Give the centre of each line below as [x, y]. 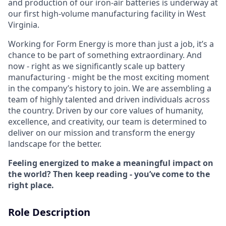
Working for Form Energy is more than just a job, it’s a [111, 44]
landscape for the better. [55, 144]
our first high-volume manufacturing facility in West [107, 14]
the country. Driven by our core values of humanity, [106, 110]
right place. [31, 185]
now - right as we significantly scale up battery [96, 66]
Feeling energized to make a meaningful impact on [111, 163]
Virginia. [24, 25]
